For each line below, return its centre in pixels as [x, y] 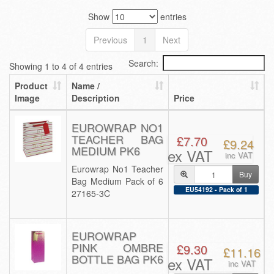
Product [31, 86]
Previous [110, 40]
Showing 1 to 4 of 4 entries [61, 66]
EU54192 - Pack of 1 [216, 189]
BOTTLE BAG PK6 [117, 259]
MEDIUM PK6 [106, 150]
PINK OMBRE [117, 247]
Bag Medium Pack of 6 [117, 181]
